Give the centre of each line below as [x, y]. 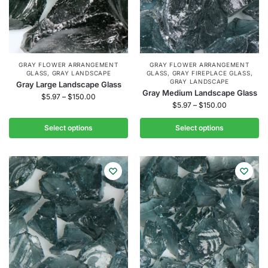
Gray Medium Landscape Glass [200, 93]
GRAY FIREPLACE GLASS [211, 73]
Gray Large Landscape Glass [68, 84]
